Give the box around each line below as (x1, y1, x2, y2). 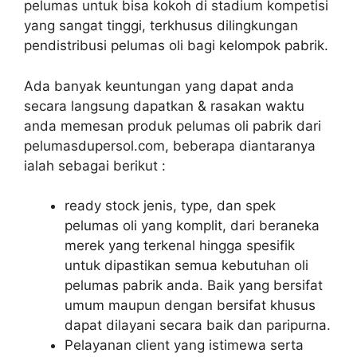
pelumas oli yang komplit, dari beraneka (65, 218, 320, 233)
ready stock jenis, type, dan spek (65, 198, 276, 214)
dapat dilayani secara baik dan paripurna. (65, 317, 331, 333)
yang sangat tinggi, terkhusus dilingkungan (24, 18, 298, 33)
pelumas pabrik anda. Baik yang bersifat (65, 277, 323, 293)
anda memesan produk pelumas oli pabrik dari (24, 117, 321, 134)
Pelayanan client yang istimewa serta (65, 337, 304, 353)
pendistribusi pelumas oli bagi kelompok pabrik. (24, 37, 328, 53)
